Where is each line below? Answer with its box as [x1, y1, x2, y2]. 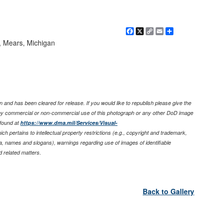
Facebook [133, 26, 167, 37]
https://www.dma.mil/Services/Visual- [20, 119, 118, 127]
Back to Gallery [142, 186, 194, 197]
